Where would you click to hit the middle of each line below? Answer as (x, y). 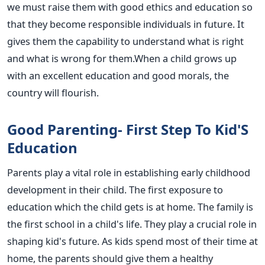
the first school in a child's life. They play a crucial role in (132, 224)
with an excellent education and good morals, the (118, 75)
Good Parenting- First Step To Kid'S (128, 129)
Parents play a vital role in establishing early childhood (129, 172)
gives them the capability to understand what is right (125, 41)
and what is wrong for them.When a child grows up (122, 58)
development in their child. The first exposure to (115, 189)
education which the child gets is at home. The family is (130, 206)
